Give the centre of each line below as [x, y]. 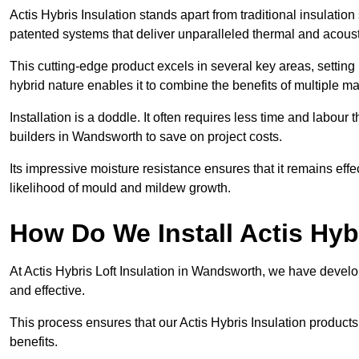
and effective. [49, 291]
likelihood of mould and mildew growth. [120, 188]
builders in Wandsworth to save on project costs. [147, 137]
